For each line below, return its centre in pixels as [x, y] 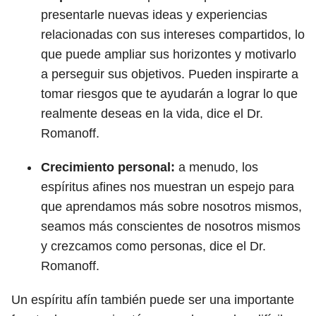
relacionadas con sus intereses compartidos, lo [173, 35]
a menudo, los [217, 167]
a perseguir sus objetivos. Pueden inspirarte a [170, 74]
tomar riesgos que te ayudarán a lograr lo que [169, 94]
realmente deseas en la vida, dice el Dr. [152, 114]
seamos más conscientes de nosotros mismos [171, 226]
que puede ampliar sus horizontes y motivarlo [169, 54]
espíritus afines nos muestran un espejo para [168, 187]
